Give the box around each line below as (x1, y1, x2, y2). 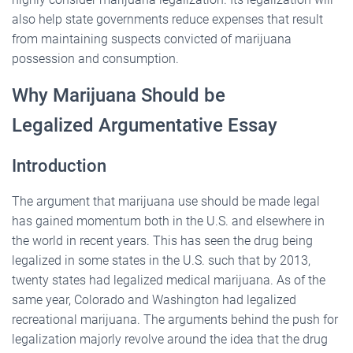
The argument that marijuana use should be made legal (12, 193, 320, 209)
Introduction (12, 155, 106, 176)
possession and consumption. (12, 50, 179, 66)
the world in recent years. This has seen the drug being (12, 232, 313, 248)
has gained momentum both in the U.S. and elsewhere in (12, 213, 325, 229)
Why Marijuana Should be (12, 84, 225, 106)
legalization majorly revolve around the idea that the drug (12, 331, 328, 347)
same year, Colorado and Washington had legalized (12, 292, 296, 307)
